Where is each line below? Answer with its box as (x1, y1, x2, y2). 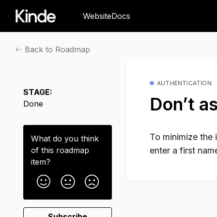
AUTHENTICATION (157, 79, 212, 87)
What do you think (31, 133, 99, 143)
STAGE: (23, 87, 52, 97)
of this (31, 145, 56, 155)
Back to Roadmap (22, 44, 90, 54)
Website (82, 11, 111, 21)
